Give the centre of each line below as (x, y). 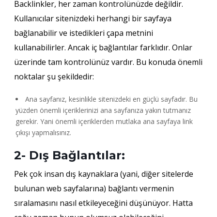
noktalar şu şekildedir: (54, 76)
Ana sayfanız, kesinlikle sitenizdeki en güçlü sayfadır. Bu (111, 99)
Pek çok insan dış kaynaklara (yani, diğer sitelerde (103, 174)
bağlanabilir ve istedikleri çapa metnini (83, 33)
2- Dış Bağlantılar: (69, 155)
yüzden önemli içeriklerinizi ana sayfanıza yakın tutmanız (103, 110)
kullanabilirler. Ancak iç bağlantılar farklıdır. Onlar (103, 47)
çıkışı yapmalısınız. (43, 132)
